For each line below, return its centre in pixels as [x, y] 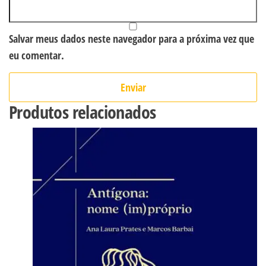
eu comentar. [37, 55]
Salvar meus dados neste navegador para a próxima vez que [132, 38]
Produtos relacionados [83, 112]
